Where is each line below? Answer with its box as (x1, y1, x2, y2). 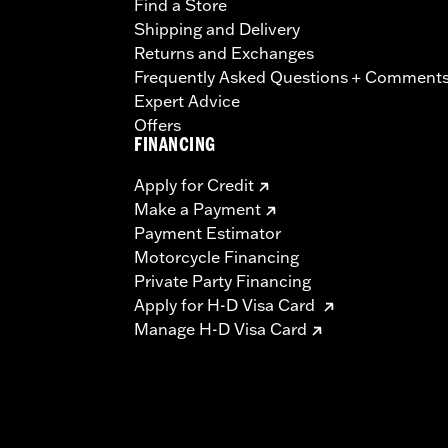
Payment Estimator (134, 223, 281, 244)
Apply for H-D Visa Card (134, 295, 319, 316)
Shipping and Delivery (134, 19, 300, 40)
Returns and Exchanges (134, 43, 314, 64)
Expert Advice (134, 91, 240, 112)
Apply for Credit (134, 175, 254, 196)
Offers (134, 115, 181, 136)
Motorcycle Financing (134, 247, 299, 268)
